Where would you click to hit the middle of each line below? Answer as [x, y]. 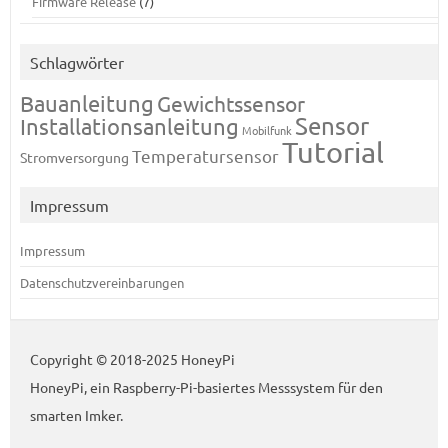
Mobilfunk [266, 130]
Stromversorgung [74, 157]
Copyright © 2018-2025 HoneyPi [132, 359]
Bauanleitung [86, 103]
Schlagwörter [76, 62]
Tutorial [332, 152]
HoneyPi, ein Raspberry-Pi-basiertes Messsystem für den [206, 387]
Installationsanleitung [129, 126]
